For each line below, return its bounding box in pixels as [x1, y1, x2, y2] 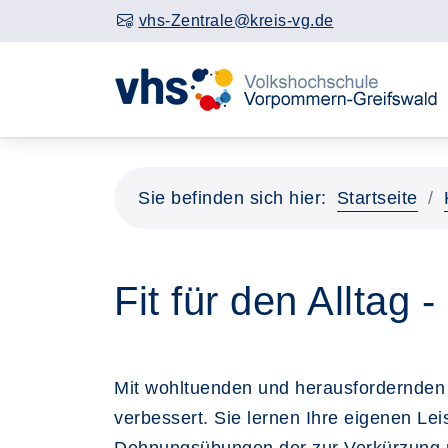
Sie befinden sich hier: [138, 188, 327, 208]
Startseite [336, 188, 418, 208]
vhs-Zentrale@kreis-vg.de [138, 12, 334, 29]
